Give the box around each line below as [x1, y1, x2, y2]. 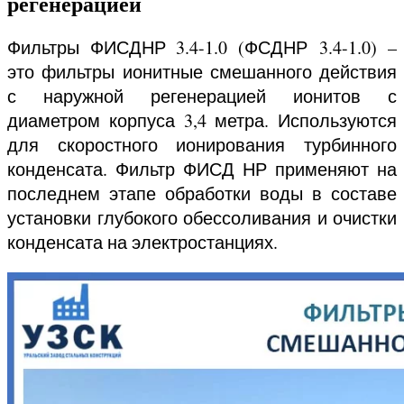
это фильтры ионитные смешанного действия [7, 60, 397, 85]
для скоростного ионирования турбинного [7, 133, 397, 158]
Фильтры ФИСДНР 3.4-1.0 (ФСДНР [7, 35, 308, 60]
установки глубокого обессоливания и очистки [7, 206, 397, 231]
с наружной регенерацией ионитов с [7, 84, 397, 109]
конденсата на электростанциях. [7, 230, 284, 255]
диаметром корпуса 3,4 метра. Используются [7, 108, 397, 133]
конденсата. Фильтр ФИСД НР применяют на [7, 157, 397, 182]
